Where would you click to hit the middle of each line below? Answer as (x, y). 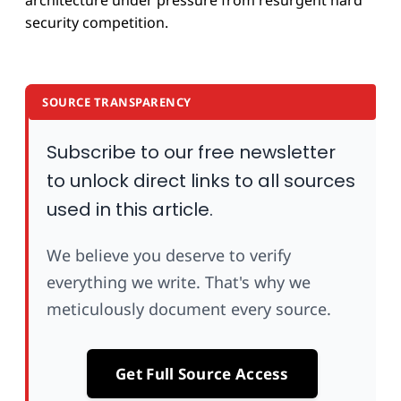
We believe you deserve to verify (169, 256)
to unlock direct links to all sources (201, 181)
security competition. (97, 23)
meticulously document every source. (189, 309)
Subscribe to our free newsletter (191, 153)
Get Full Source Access (202, 374)
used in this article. (130, 210)
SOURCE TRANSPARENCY (117, 102)
